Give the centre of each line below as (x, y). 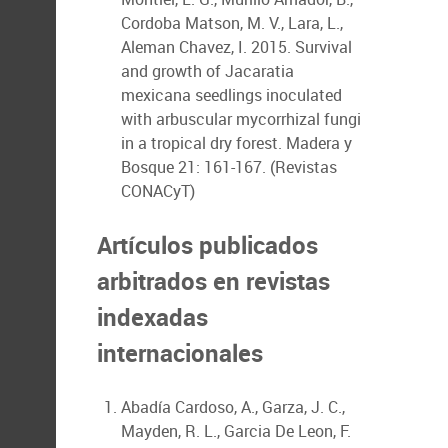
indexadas (152, 317)
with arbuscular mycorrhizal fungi (241, 119)
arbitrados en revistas (213, 281)
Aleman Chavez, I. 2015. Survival (236, 47)
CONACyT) (158, 191)
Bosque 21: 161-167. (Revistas (229, 167)
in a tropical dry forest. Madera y (236, 143)
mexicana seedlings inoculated (231, 95)
